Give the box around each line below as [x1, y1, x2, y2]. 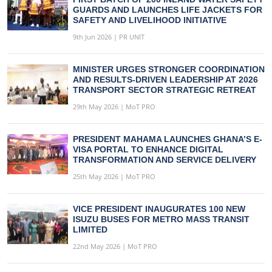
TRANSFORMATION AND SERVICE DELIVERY [73, 154, 256, 165]
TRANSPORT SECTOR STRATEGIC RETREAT [73, 84, 256, 95]
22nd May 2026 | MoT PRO [73, 241, 157, 251]
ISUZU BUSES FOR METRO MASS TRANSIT [73, 214, 250, 224]
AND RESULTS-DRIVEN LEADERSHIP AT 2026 [73, 74, 258, 84]
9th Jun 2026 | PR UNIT [73, 32, 144, 41]
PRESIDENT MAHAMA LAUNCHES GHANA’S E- [73, 134, 262, 144]
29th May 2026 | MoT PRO [73, 101, 155, 111]
